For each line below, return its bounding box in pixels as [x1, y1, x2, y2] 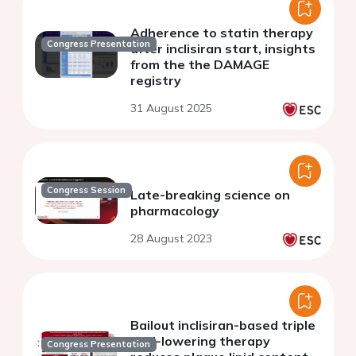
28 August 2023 [130, 230, 212, 246]
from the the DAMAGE [130, 56, 269, 72]
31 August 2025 [130, 100, 212, 115]
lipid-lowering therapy [130, 332, 270, 349]
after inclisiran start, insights [130, 40, 315, 56]
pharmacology [130, 202, 219, 219]
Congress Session [47, 184, 126, 196]
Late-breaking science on [130, 186, 290, 203]
